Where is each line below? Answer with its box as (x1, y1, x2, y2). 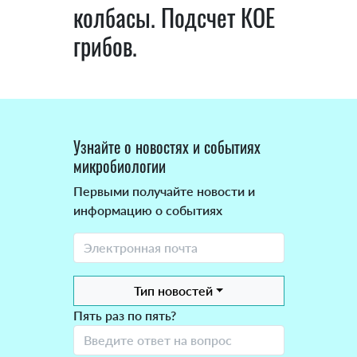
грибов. (73, 28, 137, 65)
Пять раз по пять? (73, 308, 176, 324)
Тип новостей (133, 283, 213, 299)
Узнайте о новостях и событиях (73, 135, 261, 159)
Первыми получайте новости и (73, 183, 255, 199)
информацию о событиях (73, 202, 222, 218)
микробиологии (73, 154, 166, 178)
